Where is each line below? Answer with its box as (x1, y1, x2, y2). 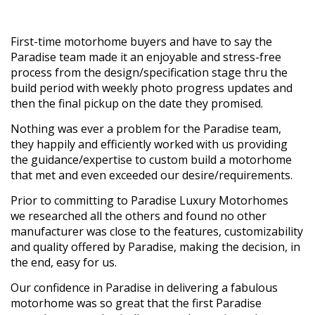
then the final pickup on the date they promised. (11, 96, 263, 112)
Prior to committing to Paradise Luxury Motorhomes (11, 193, 288, 209)
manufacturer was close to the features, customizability (11, 224, 303, 240)
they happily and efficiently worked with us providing (11, 136, 288, 153)
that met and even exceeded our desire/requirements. (11, 167, 292, 184)
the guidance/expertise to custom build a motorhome (11, 152, 292, 168)
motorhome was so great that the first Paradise (11, 295, 262, 311)
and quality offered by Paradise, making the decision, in (11, 239, 300, 255)
